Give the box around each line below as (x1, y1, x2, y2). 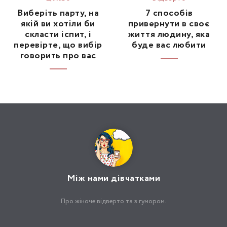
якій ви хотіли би (21, 17, 95, 30)
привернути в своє (128, 17, 210, 30)
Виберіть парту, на (17, 6, 99, 20)
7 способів (145, 6, 193, 20)
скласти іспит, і (25, 27, 91, 41)
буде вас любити (132, 38, 206, 52)
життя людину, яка (128, 27, 210, 41)
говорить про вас (20, 49, 96, 62)
